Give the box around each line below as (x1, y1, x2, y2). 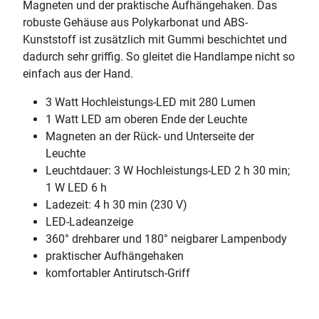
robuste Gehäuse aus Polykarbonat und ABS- (23, 16, 248, 29)
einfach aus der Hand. (23, 67, 133, 80)
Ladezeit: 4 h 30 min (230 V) (46, 198, 187, 211)
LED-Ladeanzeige (46, 215, 133, 229)
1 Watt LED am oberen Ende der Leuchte (46, 113, 247, 126)
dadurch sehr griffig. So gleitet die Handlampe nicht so (23, 50, 295, 63)
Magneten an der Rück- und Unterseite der (46, 130, 254, 143)
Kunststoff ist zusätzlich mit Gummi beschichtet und (23, 33, 287, 46)
